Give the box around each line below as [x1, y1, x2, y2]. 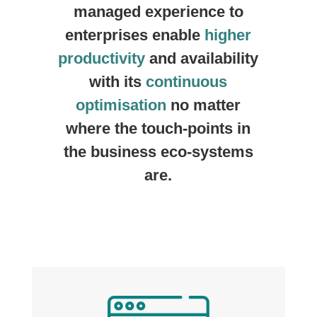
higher [204, 26, 252, 44]
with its [89, 73, 146, 91]
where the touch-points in [66, 120, 251, 137]
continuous [146, 73, 228, 91]
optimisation [76, 96, 167, 114]
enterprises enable [65, 26, 205, 44]
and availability [145, 50, 259, 67]
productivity [58, 50, 146, 67]
